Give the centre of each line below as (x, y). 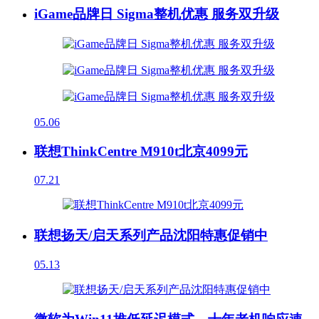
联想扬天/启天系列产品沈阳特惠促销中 (151, 235)
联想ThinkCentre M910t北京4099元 (141, 151)
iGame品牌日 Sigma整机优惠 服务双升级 (157, 14)
